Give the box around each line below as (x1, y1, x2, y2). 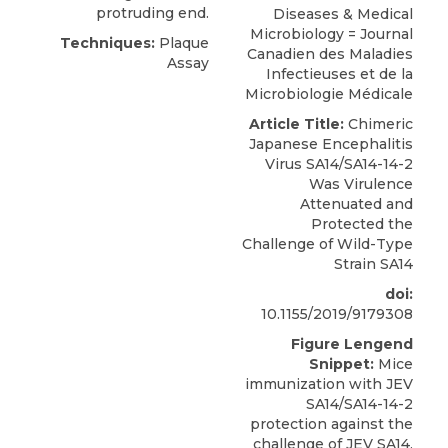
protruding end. (96, 3, 209, 22)
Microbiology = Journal (250, 24, 413, 43)
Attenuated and (300, 194, 413, 213)
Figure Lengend (291, 334, 413, 353)
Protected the (311, 214, 413, 233)
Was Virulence (309, 174, 413, 193)
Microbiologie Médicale (245, 84, 413, 103)
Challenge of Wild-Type (242, 234, 413, 253)
